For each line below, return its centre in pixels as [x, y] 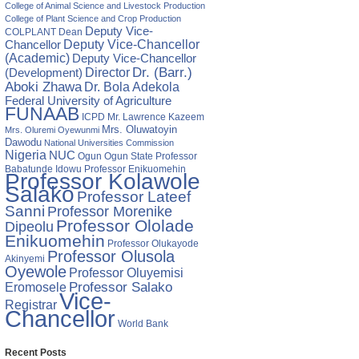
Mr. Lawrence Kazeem [156, 117]
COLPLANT [30, 32]
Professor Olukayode [153, 244]
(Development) [44, 73]
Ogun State [129, 156]
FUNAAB [42, 114]
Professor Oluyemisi [126, 272]
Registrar [31, 305]
